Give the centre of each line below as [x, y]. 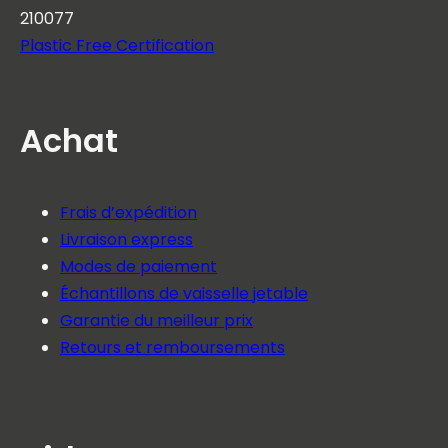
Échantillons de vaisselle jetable [184, 293]
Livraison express [126, 239]
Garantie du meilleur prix [156, 320]
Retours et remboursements [172, 347]
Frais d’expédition [128, 212]
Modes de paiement [138, 266]
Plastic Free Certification [117, 45]
